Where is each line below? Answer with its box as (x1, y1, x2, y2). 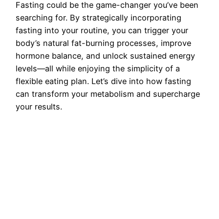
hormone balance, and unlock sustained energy (16, 51, 195, 61)
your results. (16, 102, 62, 112)
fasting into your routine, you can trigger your (16, 25, 188, 36)
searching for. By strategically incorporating (16, 13, 181, 23)
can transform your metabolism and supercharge (16, 89, 200, 99)
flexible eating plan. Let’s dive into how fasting (16, 76, 191, 87)
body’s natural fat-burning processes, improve (16, 38, 191, 48)
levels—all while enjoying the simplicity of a (16, 64, 180, 74)
